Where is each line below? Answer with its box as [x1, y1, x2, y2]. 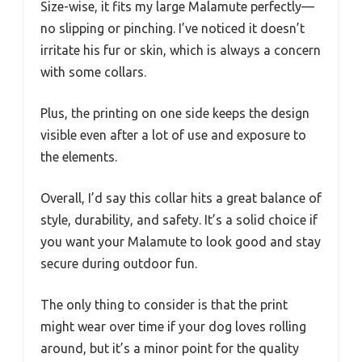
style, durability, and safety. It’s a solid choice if [40, 212, 318, 227]
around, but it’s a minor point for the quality [40, 340, 299, 356]
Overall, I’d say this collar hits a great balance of [40, 190, 322, 205]
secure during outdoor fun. [40, 255, 197, 271]
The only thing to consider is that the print [40, 297, 288, 312]
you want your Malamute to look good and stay [40, 234, 321, 249]
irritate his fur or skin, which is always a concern [40, 42, 321, 57]
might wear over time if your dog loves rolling [40, 318, 306, 334]
